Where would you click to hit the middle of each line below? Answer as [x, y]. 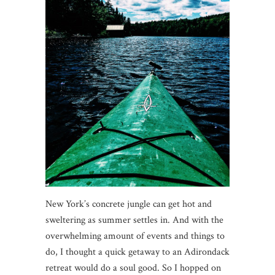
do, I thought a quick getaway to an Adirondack [137, 252]
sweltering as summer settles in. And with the [134, 220]
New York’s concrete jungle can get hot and [129, 204]
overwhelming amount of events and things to [135, 236]
